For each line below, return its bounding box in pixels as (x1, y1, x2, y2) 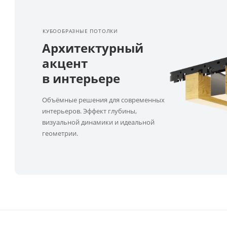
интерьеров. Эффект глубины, (42, 106, 137, 116)
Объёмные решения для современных (42, 95, 165, 105)
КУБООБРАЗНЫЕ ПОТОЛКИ (43, 27, 118, 35)
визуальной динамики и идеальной (42, 118, 155, 127)
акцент (42, 55, 88, 72)
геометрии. (42, 129, 78, 138)
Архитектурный (42, 40, 143, 57)
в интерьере (42, 70, 120, 87)
